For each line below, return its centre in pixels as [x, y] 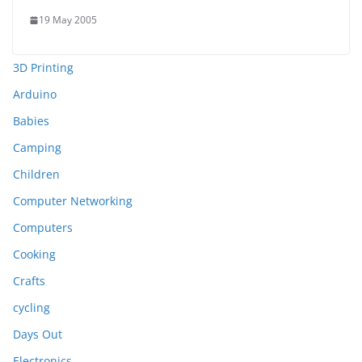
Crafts [29, 281]
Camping [37, 147]
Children [36, 174]
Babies [31, 121]
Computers [43, 227]
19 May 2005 [68, 20]
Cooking [34, 254]
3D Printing [43, 67]
